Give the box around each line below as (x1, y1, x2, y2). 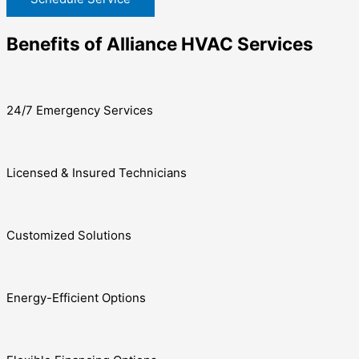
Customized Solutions (6, 228, 131, 244)
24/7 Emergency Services (6, 103, 153, 119)
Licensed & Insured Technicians (6, 165, 187, 181)
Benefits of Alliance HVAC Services (6, 32, 313, 54)
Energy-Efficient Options (6, 290, 146, 306)
